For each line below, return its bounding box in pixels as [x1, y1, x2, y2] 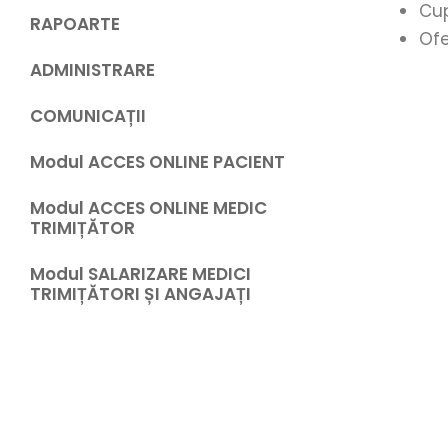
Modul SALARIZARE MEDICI [30, 262, 251, 287]
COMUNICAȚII [30, 104, 146, 129]
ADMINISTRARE [30, 58, 155, 83]
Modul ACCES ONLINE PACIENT [30, 150, 285, 175]
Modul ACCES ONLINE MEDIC [30, 196, 267, 221]
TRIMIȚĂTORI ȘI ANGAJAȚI [30, 282, 251, 307]
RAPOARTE [30, 12, 120, 37]
